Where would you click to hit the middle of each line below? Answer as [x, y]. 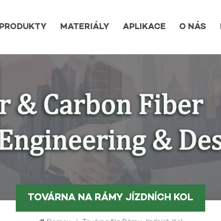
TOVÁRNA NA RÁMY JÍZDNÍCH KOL [110, 198]
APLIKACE [144, 27]
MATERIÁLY [85, 27]
